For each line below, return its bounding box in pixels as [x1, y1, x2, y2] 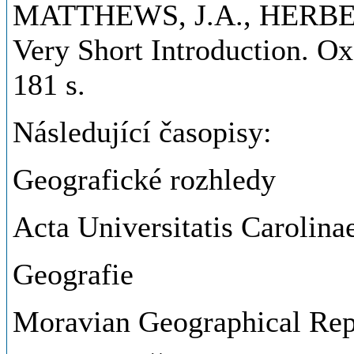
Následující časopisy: [13, 115, 272, 149]
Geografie [13, 258, 134, 291]
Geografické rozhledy [13, 163, 276, 196]
